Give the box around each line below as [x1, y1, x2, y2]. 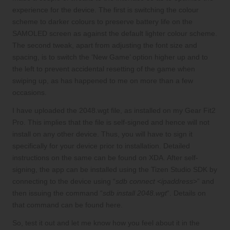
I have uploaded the [12, 107, 79, 115]
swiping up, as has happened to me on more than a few [12, 77, 193, 85]
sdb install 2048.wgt [103, 189, 167, 198]
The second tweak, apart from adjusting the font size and [12, 42, 197, 50]
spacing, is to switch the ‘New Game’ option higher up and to [12, 53, 208, 62]
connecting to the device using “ [12, 178, 116, 186]
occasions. [12, 89, 47, 97]
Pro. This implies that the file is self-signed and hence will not [12, 119, 209, 127]
